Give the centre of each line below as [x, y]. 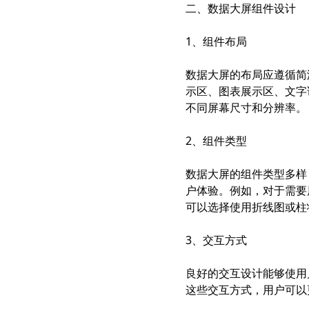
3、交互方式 [216, 240]
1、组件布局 [216, 41]
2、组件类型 [216, 141]
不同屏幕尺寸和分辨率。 [246, 108]
